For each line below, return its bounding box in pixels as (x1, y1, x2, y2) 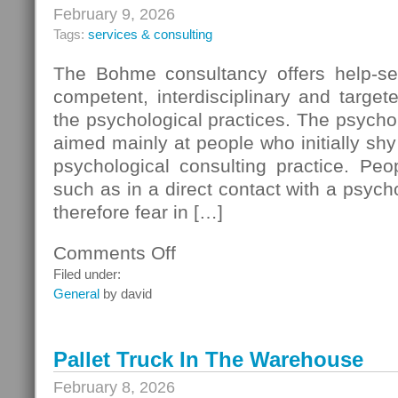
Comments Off (53, 243, 176, 263)
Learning (175, 280, 225, 294)
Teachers (175, 261, 227, 275)
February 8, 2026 (53, 378, 175, 396)
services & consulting (88, 27, 212, 42)
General (53, 286, 99, 301)
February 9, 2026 (53, 5, 175, 23)
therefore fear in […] (53, 202, 223, 222)
